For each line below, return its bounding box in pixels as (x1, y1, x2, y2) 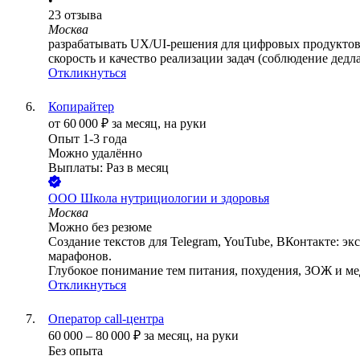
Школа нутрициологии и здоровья (80, 191, 269, 206)
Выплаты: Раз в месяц (48, 161, 169, 175)
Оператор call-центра (48, 312, 164, 326)
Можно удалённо (48, 146, 142, 161)
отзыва (64, 8, 102, 22)
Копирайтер (48, 100, 114, 114)
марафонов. (48, 249, 112, 264)
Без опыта (48, 344, 103, 358)
